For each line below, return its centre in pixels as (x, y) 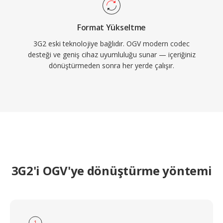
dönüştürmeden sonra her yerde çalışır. (111, 65)
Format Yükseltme (111, 27)
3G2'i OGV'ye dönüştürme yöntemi (111, 170)
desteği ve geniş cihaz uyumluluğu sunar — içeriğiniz (111, 55)
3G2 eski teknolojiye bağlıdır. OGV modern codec (111, 44)
